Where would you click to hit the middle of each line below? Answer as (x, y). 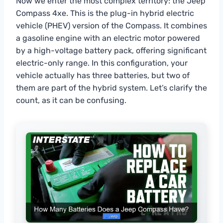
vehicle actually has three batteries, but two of (103, 76)
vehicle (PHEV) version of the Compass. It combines (111, 26)
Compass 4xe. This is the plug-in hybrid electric (105, 13)
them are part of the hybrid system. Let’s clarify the (111, 88)
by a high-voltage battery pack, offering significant (111, 51)
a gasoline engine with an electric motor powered (108, 38)
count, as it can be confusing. (71, 101)
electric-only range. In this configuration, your (102, 63)
